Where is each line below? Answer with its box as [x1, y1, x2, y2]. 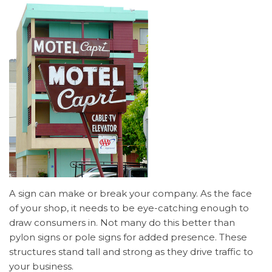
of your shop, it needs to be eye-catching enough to [9, 202, 249, 214]
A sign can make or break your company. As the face [9, 188, 252, 199]
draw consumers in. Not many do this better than [9, 217, 235, 228]
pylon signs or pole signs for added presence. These [9, 231, 247, 243]
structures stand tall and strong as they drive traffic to [9, 246, 253, 257]
